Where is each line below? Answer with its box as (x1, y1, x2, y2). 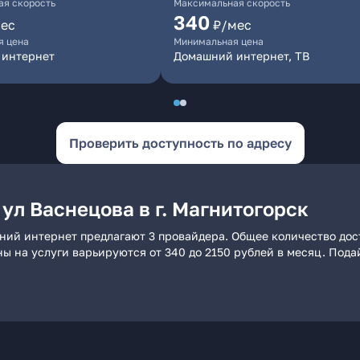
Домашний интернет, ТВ (174, 49, 309, 63)
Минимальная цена (174, 35, 264, 47)
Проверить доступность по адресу (68, 135, 292, 151)
